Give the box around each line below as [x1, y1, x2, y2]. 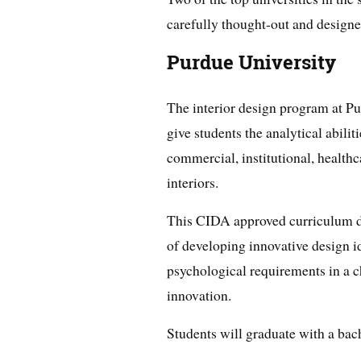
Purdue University [167, 49, 336, 77]
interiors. [167, 172, 218, 193]
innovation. [167, 285, 231, 305]
